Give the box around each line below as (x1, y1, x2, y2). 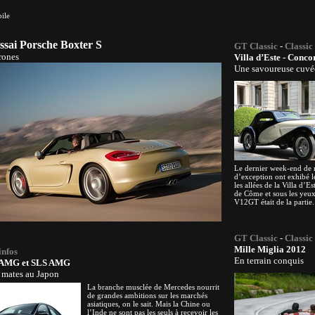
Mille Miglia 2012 (234, 244, 306, 255)
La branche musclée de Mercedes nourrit (87, 283, 219, 291)
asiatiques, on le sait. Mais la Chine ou (87, 300, 210, 308)
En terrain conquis (234, 255, 304, 266)
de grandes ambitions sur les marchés (87, 291, 207, 300)
